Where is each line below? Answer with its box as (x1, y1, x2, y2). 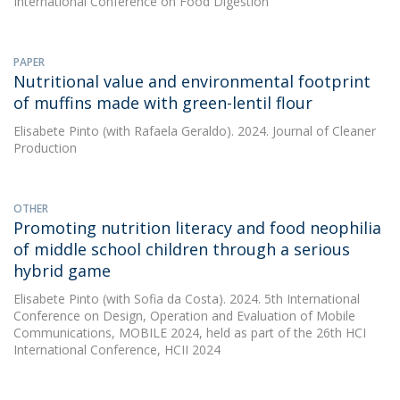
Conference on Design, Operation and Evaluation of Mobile (13, 307, 355, 324)
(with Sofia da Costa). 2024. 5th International (99, 290, 360, 307)
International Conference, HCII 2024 (13, 341, 221, 358)
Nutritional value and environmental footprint (13, 71, 371, 92)
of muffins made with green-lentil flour (13, 92, 312, 113)
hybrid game (13, 260, 111, 281)
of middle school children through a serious (13, 238, 350, 260)
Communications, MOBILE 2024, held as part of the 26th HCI (13, 324, 366, 341)
